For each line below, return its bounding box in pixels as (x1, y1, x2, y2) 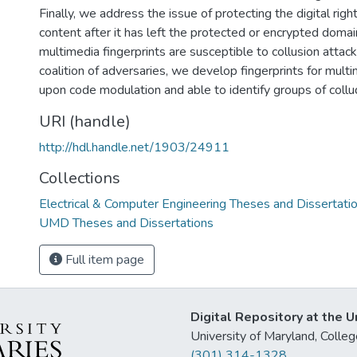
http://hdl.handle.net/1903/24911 (39, 139, 229, 156)
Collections (39, 167, 120, 189)
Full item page (62, 251, 144, 269)
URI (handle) (39, 111, 131, 132)
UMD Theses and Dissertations (39, 214, 214, 232)
